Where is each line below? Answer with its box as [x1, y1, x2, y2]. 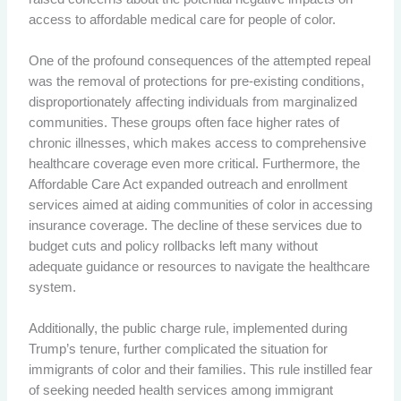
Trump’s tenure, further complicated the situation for [28, 342, 328, 357]
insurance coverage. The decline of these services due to [28, 218, 362, 233]
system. [28, 279, 76, 294]
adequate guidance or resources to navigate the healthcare [28, 259, 370, 274]
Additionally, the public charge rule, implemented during [28, 321, 347, 337]
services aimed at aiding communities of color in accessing [28, 197, 372, 212]
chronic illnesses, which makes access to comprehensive [28, 135, 366, 150]
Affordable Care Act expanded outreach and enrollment [28, 176, 347, 192]
